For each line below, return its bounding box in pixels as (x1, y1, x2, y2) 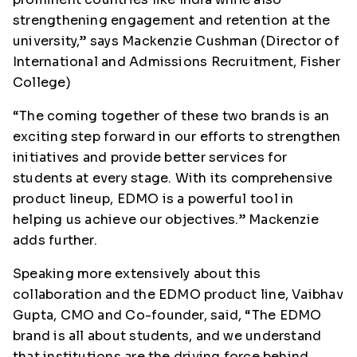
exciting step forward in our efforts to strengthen (13, 128, 341, 145)
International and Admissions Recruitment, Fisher (13, 53, 340, 70)
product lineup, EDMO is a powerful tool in (13, 190, 294, 207)
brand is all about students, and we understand (13, 328, 322, 344)
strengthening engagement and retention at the (13, 12, 331, 29)
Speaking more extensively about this (13, 265, 261, 282)
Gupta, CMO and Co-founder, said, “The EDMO (13, 307, 322, 324)
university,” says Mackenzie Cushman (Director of (13, 33, 339, 49)
